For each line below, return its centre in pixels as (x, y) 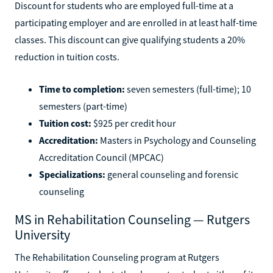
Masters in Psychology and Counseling (177, 140)
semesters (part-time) (83, 106)
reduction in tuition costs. (67, 56)
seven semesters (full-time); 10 (188, 89)
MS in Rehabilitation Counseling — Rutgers (132, 219)
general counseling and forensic (172, 174)
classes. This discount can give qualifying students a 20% (130, 39)
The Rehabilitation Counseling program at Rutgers (117, 257)
